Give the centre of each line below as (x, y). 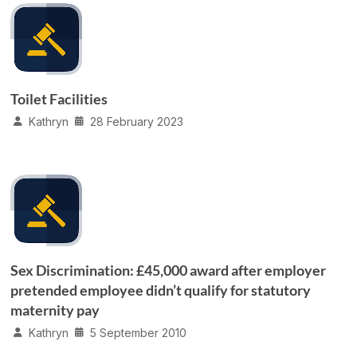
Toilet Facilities (59, 98)
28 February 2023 (137, 121)
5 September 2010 (139, 332)
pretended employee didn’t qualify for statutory (161, 290)
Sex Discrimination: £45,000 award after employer (169, 270)
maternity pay (55, 310)
